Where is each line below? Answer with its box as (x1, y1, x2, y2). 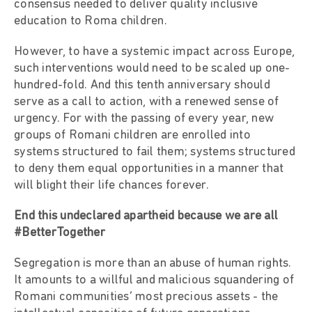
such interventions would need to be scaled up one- (14, 61, 290, 75)
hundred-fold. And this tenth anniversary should (14, 78, 270, 92)
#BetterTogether (14, 226, 105, 240)
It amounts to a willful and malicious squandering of (14, 273, 294, 287)
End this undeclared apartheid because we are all (14, 209, 278, 223)
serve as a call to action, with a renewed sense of (14, 95, 279, 109)
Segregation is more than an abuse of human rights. (14, 256, 292, 270)
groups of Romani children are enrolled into (14, 128, 251, 142)
